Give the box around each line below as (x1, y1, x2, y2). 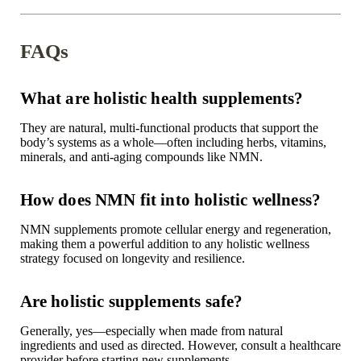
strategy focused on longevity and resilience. (19, 251, 245, 266)
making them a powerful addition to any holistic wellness (19, 237, 309, 251)
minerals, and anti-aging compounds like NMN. (19, 150, 263, 164)
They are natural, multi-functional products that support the (19, 121, 318, 135)
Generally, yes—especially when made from (19, 324, 248, 338)
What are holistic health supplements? (19, 89, 304, 108)
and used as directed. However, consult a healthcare (75, 338, 341, 353)
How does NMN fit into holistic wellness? (19, 190, 321, 210)
